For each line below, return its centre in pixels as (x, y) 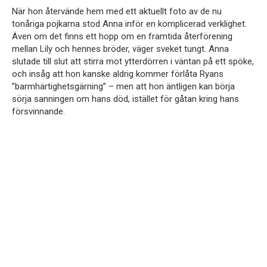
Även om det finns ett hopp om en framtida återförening (122, 36)
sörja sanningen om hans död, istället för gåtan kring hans (125, 99)
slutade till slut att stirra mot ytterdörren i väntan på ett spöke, (133, 61)
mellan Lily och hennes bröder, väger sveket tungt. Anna (120, 49)
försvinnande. (38, 111)
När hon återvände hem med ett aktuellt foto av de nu (117, 11)
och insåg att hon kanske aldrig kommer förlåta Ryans (118, 74)
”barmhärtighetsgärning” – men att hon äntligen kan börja (123, 86)
